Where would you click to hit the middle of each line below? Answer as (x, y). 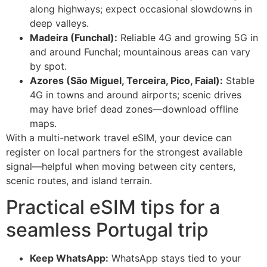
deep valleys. (59, 23)
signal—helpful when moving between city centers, (121, 166)
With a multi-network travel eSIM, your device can (119, 137)
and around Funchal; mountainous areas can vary (140, 52)
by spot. (48, 66)
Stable (239, 80)
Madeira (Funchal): (74, 37)
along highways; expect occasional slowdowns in (141, 9)
